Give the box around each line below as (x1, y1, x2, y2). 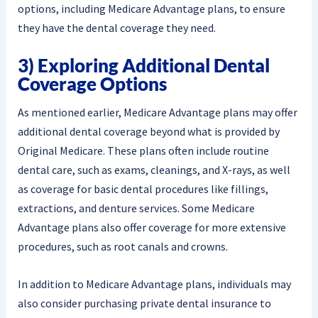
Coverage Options (17, 72, 167, 95)
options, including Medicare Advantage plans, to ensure (17, 1, 285, 16)
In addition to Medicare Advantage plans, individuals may (17, 276, 291, 291)
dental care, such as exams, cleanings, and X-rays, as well (17, 163, 290, 177)
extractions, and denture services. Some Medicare (17, 201, 255, 216)
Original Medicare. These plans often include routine (17, 143, 269, 158)
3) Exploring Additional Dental (17, 53, 270, 77)
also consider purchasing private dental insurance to (17, 295, 271, 310)
